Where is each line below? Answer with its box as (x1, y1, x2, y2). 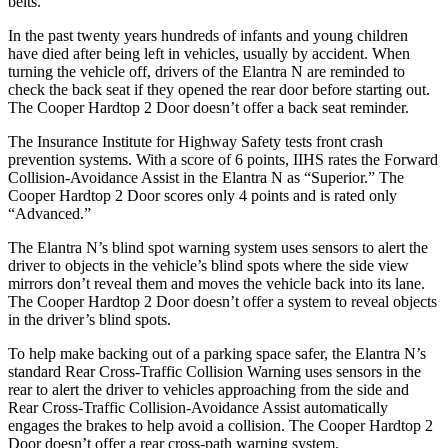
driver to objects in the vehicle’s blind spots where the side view (8, 256, 409, 274)
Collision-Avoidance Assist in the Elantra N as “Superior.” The (8, 168, 404, 186)
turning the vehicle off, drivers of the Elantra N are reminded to (8, 62, 405, 80)
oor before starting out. (287, 80, 430, 98)
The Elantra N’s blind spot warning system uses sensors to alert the (8, 238, 428, 256)
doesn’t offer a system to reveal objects (189, 292, 437, 310)
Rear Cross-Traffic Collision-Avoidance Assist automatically (8, 398, 388, 416)
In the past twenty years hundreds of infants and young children (8, 26, 408, 44)
